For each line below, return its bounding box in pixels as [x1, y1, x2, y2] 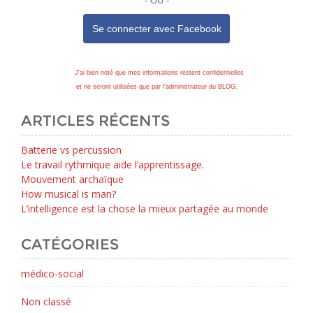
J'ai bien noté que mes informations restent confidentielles [75, 69, 244, 76]
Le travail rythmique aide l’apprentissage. [21, 158, 204, 171]
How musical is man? [21, 187, 116, 201]
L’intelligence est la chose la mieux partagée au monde [21, 202, 268, 215]
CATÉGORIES [21, 235, 119, 253]
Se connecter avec [92, 23, 177, 34]
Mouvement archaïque [21, 173, 124, 186]
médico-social [21, 267, 84, 280]
